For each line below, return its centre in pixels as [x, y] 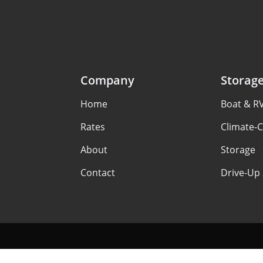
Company [107, 80]
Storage [238, 150]
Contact [97, 173]
